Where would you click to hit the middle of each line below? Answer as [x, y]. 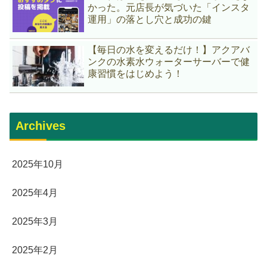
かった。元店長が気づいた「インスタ [169, 8]
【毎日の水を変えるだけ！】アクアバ [169, 50]
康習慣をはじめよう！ [136, 74]
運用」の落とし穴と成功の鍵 [150, 20]
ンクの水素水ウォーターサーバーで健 [169, 62]
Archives [41, 125]
